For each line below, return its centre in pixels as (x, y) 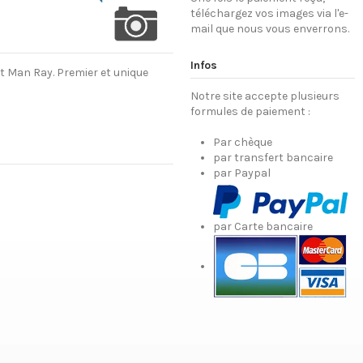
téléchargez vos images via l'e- (269, 14)
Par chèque (242, 143)
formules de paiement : (250, 111)
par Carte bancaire (263, 226)
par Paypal (241, 173)
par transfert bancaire (273, 158)
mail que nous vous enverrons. (269, 29)
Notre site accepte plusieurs (265, 96)
